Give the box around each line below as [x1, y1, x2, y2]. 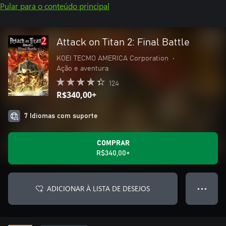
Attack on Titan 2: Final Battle [56, 37, 190, 47]
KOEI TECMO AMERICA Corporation [56, 55, 168, 62]
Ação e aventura [56, 65, 108, 72]
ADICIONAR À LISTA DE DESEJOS [47, 184, 150, 193]
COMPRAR [96, 140, 130, 147]
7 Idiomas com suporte [24, 112, 98, 120]
